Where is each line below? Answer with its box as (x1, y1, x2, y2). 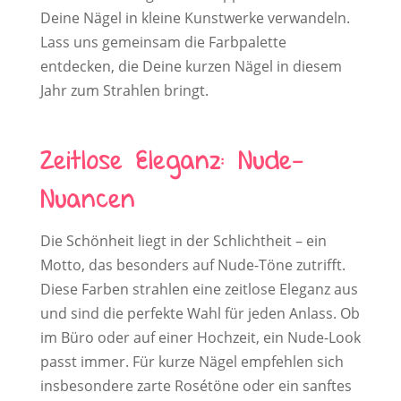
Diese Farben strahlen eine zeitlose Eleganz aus (39, 279, 358, 300)
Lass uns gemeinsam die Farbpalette (39, 32, 286, 53)
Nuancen (39, 183, 135, 220)
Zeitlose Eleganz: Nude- (39, 144, 303, 182)
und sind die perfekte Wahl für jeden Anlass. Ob (39, 303, 360, 324)
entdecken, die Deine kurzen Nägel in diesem (39, 56, 342, 77)
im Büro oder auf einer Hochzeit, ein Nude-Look (39, 328, 361, 348)
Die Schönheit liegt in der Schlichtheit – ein (39, 231, 327, 252)
